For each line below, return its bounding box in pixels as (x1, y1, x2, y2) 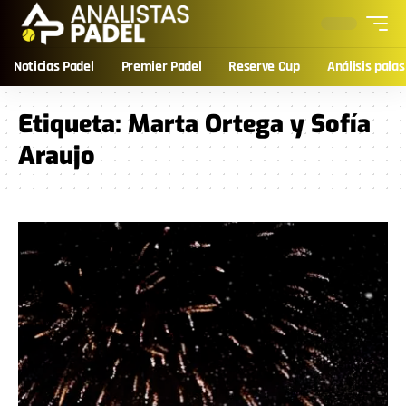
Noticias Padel (14, 57, 94, 76)
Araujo (18, 140, 95, 172)
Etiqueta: (18, 108, 128, 140)
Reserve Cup (228, 57, 300, 76)
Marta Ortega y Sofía (128, 108, 371, 140)
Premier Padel (121, 57, 202, 76)
